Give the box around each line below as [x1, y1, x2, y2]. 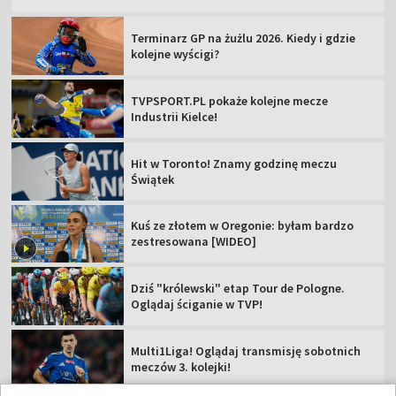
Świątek [131, 171, 175, 187]
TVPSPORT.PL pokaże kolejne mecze [131, 92, 329, 109]
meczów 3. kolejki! [131, 358, 232, 375]
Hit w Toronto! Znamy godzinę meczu [131, 155, 338, 171]
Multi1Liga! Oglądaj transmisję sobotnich [131, 342, 362, 359]
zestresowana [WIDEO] [131, 233, 257, 250]
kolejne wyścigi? [131, 46, 220, 63]
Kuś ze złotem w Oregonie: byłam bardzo [131, 217, 354, 234]
